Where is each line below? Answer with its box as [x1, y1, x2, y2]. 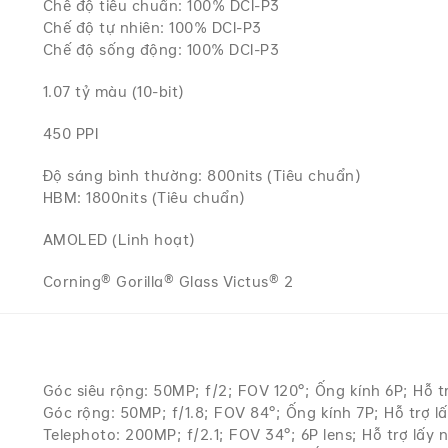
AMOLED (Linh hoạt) [42, 231, 195, 248]
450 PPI [42, 125, 99, 142]
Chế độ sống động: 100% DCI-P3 [42, 41, 280, 58]
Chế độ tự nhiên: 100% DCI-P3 [42, 19, 262, 36]
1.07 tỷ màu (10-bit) [42, 83, 184, 100]
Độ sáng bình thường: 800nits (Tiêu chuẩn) [42, 167, 361, 184]
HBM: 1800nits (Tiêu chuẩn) [42, 189, 245, 206]
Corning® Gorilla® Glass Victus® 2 [42, 273, 294, 290]
